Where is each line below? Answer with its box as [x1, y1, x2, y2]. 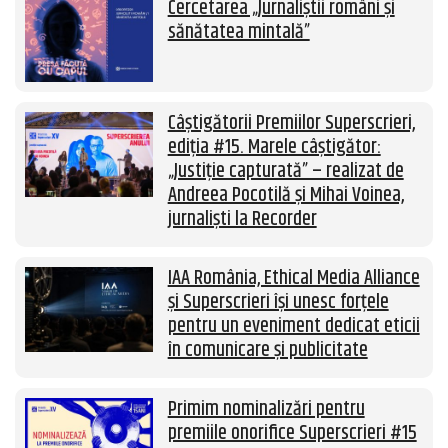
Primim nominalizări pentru [167, 394, 365, 426]
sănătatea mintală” [167, 17, 310, 49]
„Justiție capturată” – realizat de [167, 156, 404, 188]
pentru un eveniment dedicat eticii [167, 311, 420, 343]
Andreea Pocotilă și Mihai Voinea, [167, 180, 404, 212]
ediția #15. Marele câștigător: [167, 132, 381, 164]
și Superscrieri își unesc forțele [167, 287, 389, 319]
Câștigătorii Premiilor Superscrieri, [167, 108, 415, 140]
